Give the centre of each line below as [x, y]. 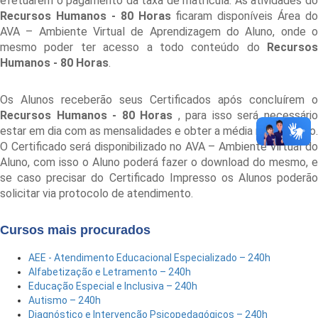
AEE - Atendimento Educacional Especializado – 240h [149, 257]
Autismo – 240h [65, 300]
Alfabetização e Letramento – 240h [110, 272]
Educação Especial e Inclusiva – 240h [113, 286]
